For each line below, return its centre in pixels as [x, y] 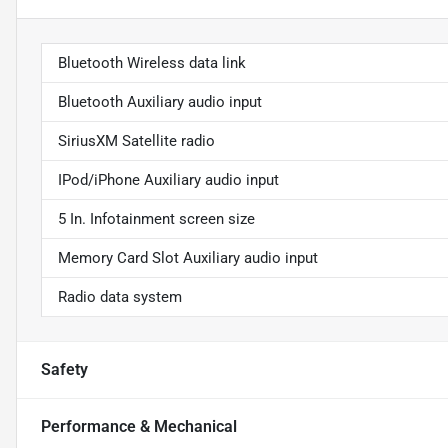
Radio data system [120, 297]
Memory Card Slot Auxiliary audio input [188, 258]
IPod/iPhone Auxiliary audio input [168, 180]
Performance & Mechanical [139, 427]
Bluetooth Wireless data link [152, 63]
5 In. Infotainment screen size [156, 219]
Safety [64, 370]
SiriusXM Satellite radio [136, 141]
